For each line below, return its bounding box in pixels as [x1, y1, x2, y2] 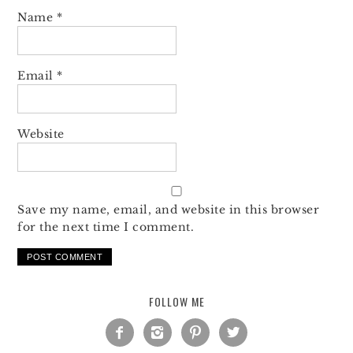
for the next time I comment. [17, 220, 195, 235]
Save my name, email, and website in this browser [17, 203, 320, 217]
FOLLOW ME [148, 293, 205, 310]
